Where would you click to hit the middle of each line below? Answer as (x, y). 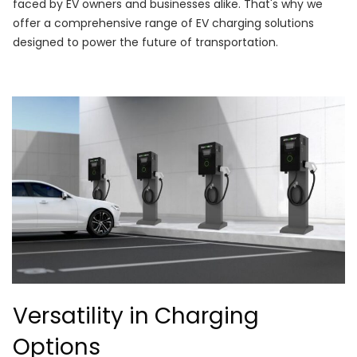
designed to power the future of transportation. (145, 43)
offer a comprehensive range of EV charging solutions (163, 24)
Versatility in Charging (136, 316)
